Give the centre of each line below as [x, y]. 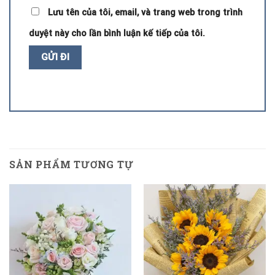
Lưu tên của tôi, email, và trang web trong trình [145, 13]
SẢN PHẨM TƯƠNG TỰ [72, 164]
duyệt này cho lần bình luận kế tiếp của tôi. [117, 34]
